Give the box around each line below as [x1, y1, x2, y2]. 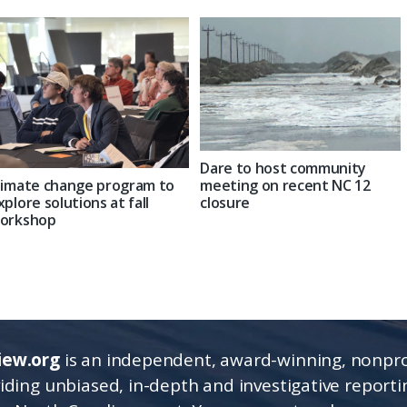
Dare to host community [200, 158, 367, 179]
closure [200, 193, 250, 213]
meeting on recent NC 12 [200, 175, 371, 196]
